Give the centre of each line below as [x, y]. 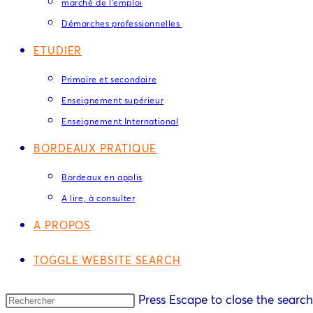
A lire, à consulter [99, 198]
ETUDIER [58, 50]
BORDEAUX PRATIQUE [95, 148]
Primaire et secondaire [109, 79]
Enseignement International [120, 121]
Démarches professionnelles [122, 23]
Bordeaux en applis [102, 177]
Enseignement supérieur [113, 100]
